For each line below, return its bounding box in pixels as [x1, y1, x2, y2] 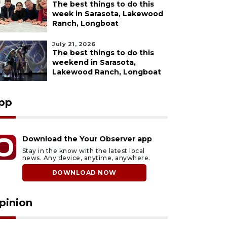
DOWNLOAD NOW [52, 169, 117, 176]
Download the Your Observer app [22, 134, 152, 143]
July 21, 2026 [52, 41, 96, 48]
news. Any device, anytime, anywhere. [22, 154, 150, 162]
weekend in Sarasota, [52, 58, 136, 67]
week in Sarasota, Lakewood [52, 9, 163, 18]
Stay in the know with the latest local [22, 147, 145, 155]
